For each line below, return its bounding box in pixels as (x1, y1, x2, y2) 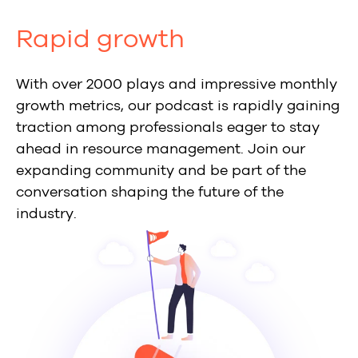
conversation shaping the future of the (16, 183, 284, 201)
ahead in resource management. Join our (16, 140, 305, 158)
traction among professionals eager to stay (16, 118, 320, 137)
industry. (16, 205, 77, 223)
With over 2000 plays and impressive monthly (16, 75, 337, 93)
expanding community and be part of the (16, 161, 306, 180)
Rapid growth (16, 24, 185, 54)
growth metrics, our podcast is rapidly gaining (16, 97, 340, 115)
